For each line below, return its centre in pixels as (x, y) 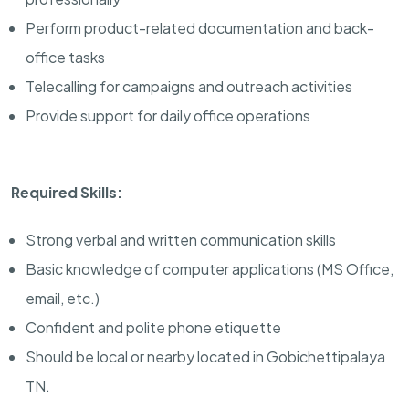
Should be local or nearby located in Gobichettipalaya (205, 356)
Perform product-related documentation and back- (200, 27)
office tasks (65, 57)
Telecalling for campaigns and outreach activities (189, 86)
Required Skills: (67, 192)
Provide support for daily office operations (168, 115)
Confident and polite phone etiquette (153, 327)
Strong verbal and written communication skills (181, 239)
